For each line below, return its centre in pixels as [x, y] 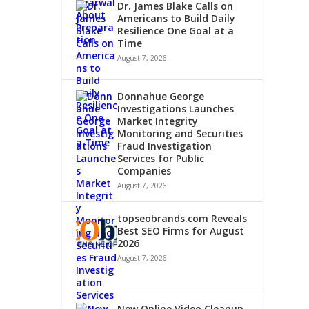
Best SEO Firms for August [181, 230]
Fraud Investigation [165, 146]
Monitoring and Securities [180, 133]
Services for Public [161, 158]
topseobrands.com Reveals [182, 218]
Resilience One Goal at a [176, 30]
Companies [144, 170]
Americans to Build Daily [177, 18]
